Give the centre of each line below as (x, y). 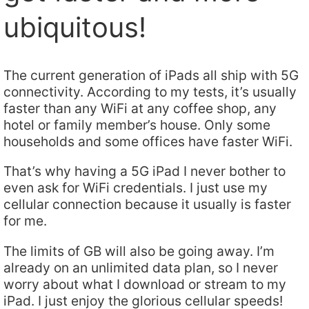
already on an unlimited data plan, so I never (141, 267)
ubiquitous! (75, 27)
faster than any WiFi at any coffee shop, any (140, 109)
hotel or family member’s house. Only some (137, 125)
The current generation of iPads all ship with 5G (151, 76)
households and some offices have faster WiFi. (148, 142)
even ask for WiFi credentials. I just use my (136, 188)
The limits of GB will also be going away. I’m (139, 251)
